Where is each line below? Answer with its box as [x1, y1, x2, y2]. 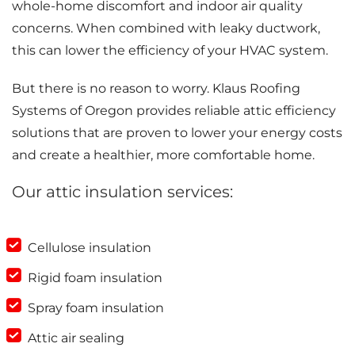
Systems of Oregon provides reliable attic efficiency [12, 102, 336, 118]
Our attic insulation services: [12, 181, 233, 201]
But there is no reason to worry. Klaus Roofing [12, 80, 300, 96]
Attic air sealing [28, 330, 124, 345]
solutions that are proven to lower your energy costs [12, 124, 342, 140]
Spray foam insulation [28, 300, 164, 315]
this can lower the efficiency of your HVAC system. [12, 42, 328, 58]
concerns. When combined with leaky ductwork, [12, 20, 320, 36]
